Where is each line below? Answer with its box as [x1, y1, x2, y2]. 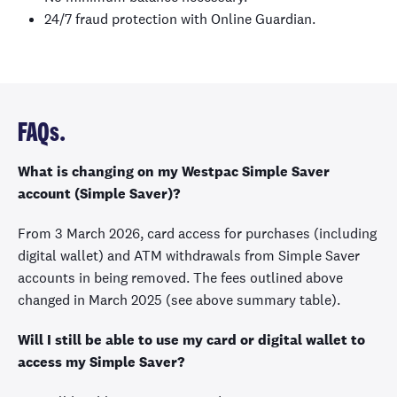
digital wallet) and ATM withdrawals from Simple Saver [18, 246, 360, 265]
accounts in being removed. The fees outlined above [18, 269, 343, 287]
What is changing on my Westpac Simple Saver [18, 162, 330, 181]
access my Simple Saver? [18, 353, 184, 371]
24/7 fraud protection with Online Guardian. [44, 10, 315, 28]
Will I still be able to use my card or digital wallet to [18, 331, 365, 349]
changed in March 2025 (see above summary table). [18, 291, 340, 309]
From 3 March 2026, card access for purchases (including [18, 224, 377, 243]
